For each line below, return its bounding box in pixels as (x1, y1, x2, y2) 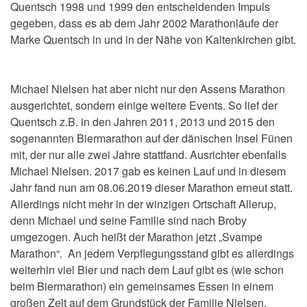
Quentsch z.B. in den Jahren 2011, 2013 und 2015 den (10, 114, 275, 130)
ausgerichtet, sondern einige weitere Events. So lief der (10, 97, 278, 114)
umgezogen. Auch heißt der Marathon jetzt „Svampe (10, 229, 262, 245)
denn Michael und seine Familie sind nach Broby (10, 212, 247, 229)
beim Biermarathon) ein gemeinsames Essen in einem (10, 278, 273, 295)
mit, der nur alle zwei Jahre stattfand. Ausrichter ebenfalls (10, 147, 286, 163)
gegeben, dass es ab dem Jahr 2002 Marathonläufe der (10, 15, 278, 32)
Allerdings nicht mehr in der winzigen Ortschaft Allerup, (10, 196, 276, 212)
